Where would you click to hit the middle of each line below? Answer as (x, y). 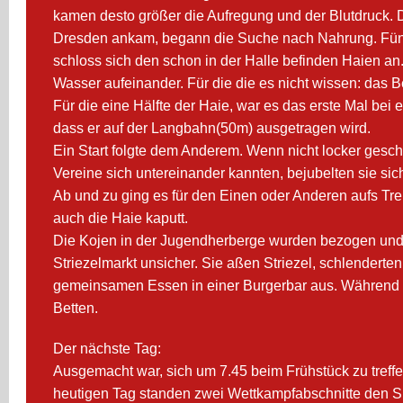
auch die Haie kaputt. (121, 218)
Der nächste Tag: (107, 349)
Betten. (76, 308)
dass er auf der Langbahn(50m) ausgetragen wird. (212, 128)
